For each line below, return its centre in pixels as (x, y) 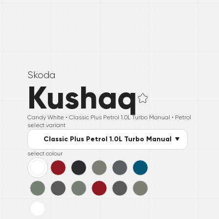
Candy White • (48, 118)
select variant (46, 125)
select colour (45, 154)
